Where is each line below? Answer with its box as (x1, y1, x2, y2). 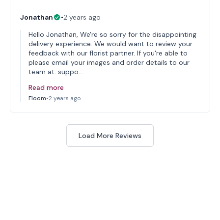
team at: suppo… (28, 67, 83, 76)
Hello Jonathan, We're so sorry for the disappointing (28, 30, 196, 39)
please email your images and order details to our (28, 58, 190, 67)
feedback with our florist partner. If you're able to (28, 49, 188, 57)
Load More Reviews (79, 131, 141, 140)
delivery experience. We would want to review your (28, 39, 192, 48)
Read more (28, 83, 64, 92)
